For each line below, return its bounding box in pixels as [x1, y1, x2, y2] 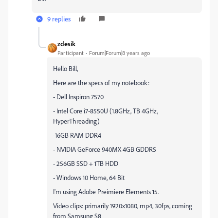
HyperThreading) [53, 117, 100, 125]
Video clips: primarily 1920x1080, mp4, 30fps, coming [53, 201, 192, 210]
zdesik [57, 39, 75, 48]
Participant [57, 49, 84, 56]
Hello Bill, [53, 64, 78, 73]
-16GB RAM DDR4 [53, 131, 101, 139]
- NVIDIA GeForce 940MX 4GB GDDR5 [53, 145, 156, 153]
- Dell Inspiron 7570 [53, 92, 104, 101]
